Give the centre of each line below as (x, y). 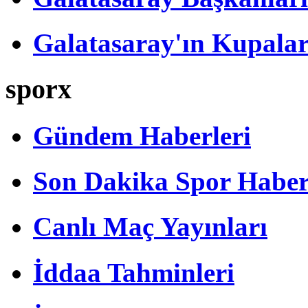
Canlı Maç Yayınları (150, 227)
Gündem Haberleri (142, 135)
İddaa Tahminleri (134, 272)
